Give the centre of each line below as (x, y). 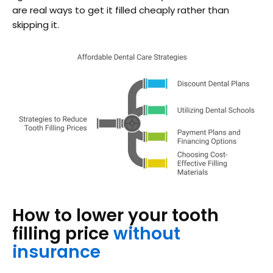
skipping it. (36, 24)
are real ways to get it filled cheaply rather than (121, 10)
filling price (63, 234)
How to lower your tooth (115, 216)
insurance (56, 252)
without (147, 234)
